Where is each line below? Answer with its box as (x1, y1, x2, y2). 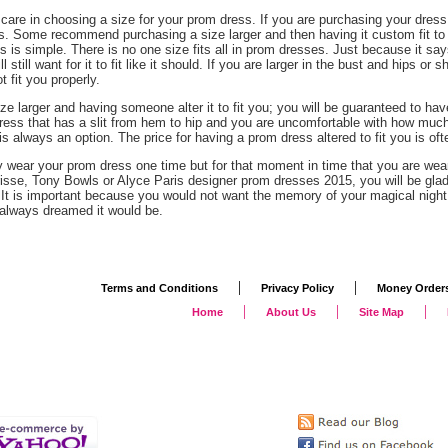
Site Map (359, 305, 404, 318)
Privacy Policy (261, 281, 334, 294)
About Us (266, 305, 316, 318)
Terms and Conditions (101, 281, 218, 294)
